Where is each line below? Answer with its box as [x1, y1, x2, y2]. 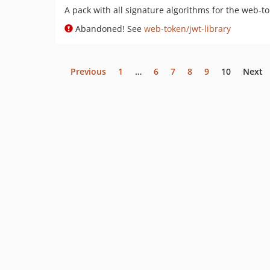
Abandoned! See [73, 23, 144, 34]
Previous [71, 66, 106, 77]
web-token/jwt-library [144, 23, 231, 34]
